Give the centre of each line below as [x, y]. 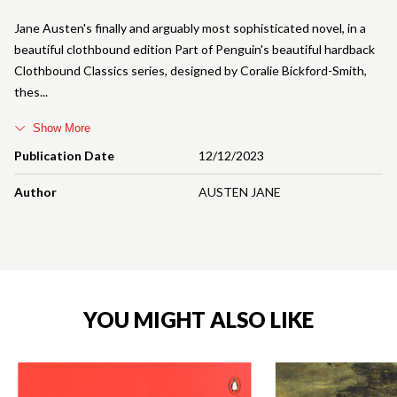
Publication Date [64, 155]
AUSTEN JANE [240, 191]
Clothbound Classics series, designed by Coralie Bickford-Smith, [191, 70]
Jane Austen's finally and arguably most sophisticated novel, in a [190, 27]
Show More [62, 128]
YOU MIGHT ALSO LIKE [198, 319]
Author [35, 191]
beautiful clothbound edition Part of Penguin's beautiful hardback [195, 49]
